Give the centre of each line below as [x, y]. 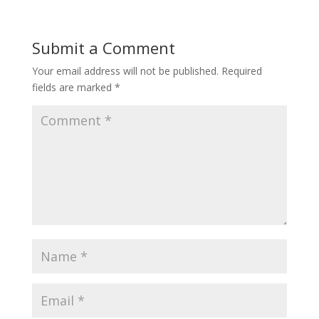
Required [241, 71]
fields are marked [73, 88]
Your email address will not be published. [125, 71]
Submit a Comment [103, 48]
